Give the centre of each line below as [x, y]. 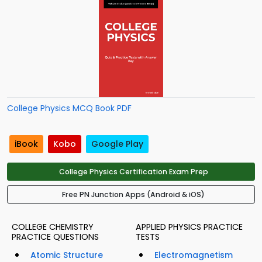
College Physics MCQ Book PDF [69, 108]
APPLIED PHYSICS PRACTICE [189, 227]
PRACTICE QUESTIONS [55, 237]
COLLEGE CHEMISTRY [53, 227]
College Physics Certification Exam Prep [133, 172]
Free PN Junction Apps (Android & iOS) [133, 195]
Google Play [117, 144]
